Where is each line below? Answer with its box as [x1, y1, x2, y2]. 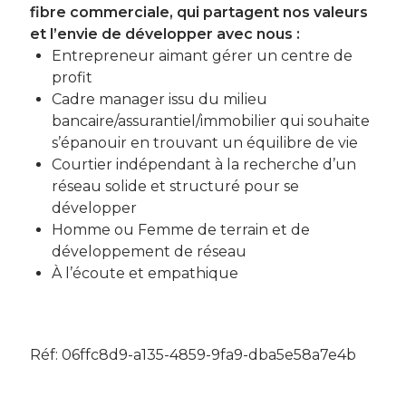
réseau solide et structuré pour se [51, 178, 299, 195]
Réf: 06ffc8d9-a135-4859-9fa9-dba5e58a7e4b [29, 346, 356, 363]
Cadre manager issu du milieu [51, 91, 267, 108]
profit [51, 69, 92, 86]
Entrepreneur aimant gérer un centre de [51, 47, 353, 64]
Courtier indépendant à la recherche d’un [51, 156, 356, 173]
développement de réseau [51, 243, 246, 260]
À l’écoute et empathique [51, 265, 238, 282]
